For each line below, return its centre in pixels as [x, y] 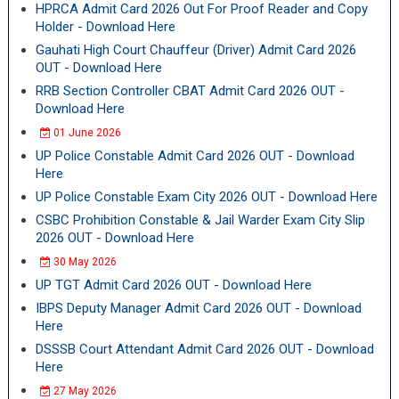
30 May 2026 [83, 262]
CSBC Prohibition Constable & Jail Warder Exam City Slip [200, 220]
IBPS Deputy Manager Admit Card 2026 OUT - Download [198, 308]
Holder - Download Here [105, 27]
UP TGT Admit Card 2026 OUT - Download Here [173, 285]
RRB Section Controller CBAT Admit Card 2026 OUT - [190, 91]
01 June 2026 [85, 133]
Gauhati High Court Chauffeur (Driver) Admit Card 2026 [195, 50]
